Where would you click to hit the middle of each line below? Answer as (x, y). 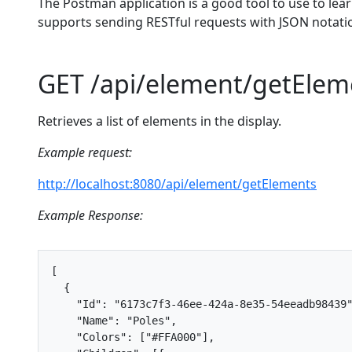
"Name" (95, 321)
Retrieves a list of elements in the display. (159, 121)
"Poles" (148, 321)
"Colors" (101, 337)
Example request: (85, 152)
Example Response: (90, 215)
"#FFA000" (174, 337)
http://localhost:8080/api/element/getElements (177, 184)
